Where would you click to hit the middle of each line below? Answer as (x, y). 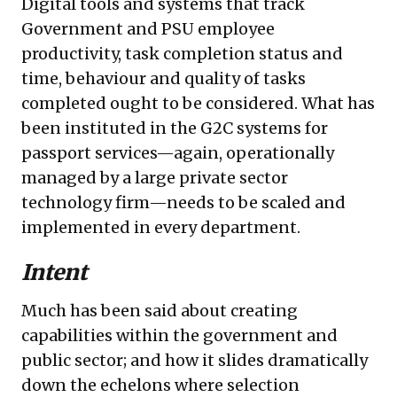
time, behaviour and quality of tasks (163, 79)
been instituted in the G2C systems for (175, 128)
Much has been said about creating (160, 311)
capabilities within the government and (179, 336)
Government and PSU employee (148, 29)
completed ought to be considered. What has (198, 104)
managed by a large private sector (155, 178)
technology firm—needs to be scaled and (183, 203)
